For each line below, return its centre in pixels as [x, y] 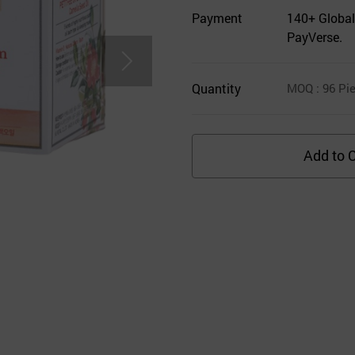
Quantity [216, 88]
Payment [217, 17]
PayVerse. [315, 36]
